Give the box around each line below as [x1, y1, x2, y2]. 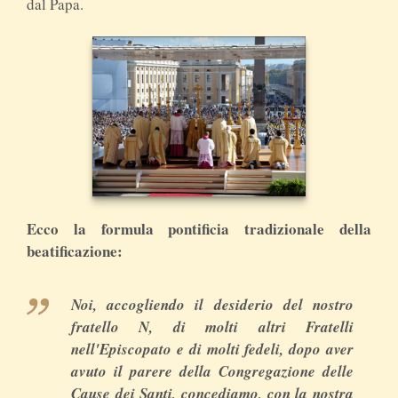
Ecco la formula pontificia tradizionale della [27, 217, 371, 240]
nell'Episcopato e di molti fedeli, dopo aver [71, 338, 354, 360]
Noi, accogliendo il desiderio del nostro [71, 293, 354, 315]
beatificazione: [27, 239, 123, 262]
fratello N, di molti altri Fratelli [71, 315, 354, 338]
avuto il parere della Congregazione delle [71, 360, 354, 382]
